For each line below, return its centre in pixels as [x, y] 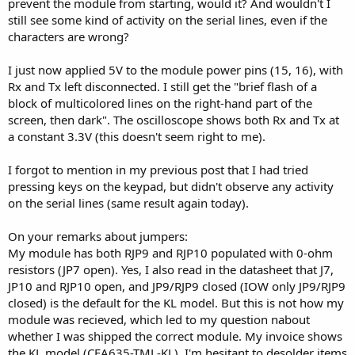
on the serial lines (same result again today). [128, 203]
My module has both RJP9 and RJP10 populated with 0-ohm [170, 253]
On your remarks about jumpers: [98, 236]
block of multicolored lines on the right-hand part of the [160, 103]
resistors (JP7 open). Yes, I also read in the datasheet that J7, [171, 269]
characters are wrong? [69, 36]
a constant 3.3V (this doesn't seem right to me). [137, 136]
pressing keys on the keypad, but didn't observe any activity [171, 186]
